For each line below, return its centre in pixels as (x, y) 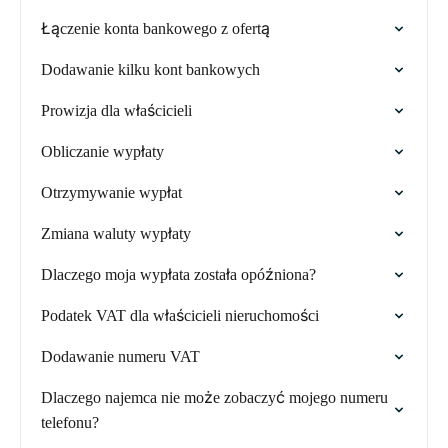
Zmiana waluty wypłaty (116, 233)
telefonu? (70, 422)
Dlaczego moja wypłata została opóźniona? (178, 274)
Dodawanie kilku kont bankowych (150, 69)
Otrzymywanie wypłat (111, 192)
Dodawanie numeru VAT (120, 356)
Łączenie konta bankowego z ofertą (155, 28)
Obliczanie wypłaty (102, 151)
